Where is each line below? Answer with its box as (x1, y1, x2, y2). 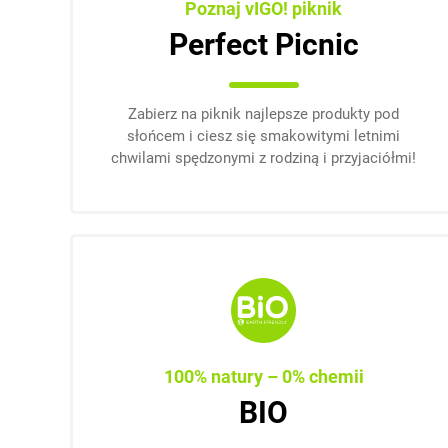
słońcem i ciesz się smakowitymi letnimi (127, 127, 401, 145)
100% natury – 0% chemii (163, 366, 364, 387)
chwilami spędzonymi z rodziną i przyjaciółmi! (111, 149, 417, 167)
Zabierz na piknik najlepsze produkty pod (128, 105, 400, 123)
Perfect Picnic (168, 27, 359, 62)
